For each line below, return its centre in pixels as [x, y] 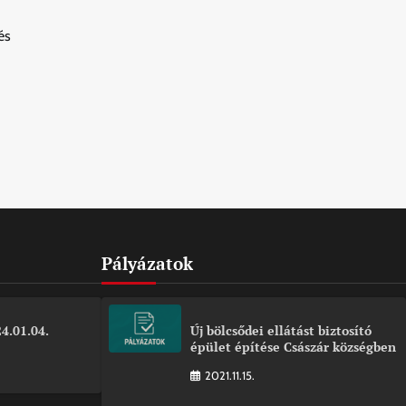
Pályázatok [147, 263]
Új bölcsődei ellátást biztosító [281, 330]
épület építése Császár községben [293, 346]
